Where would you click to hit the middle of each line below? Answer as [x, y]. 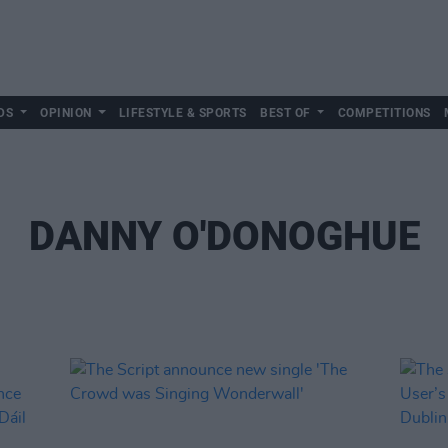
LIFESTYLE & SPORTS [182, 113]
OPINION [66, 113]
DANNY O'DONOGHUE [224, 236]
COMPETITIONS [384, 113]
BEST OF [285, 113]
